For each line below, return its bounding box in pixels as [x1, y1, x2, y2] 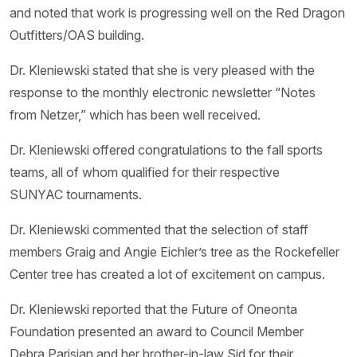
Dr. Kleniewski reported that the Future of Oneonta [10, 301, 297, 317]
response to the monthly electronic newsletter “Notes [10, 84, 316, 100]
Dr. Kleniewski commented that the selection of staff [10, 222, 308, 237]
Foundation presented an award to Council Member [10, 324, 304, 339]
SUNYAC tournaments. [10, 186, 142, 202]
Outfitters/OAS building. [10, 27, 144, 43]
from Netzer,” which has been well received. [10, 107, 261, 123]
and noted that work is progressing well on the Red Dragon [10, 5, 345, 21]
